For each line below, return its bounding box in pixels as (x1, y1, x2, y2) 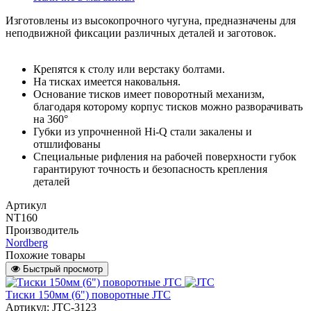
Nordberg (6, 236, 48, 249)
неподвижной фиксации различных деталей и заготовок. (6, 26, 276, 39)
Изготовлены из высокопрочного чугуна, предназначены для (6, 14, 296, 26)
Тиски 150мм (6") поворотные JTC (6, 288, 171, 301)
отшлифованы (33, 137, 101, 150)
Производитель (6, 224, 78, 236)
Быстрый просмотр (23, 263, 103, 274)
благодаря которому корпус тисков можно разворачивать (33, 100, 303, 112)
